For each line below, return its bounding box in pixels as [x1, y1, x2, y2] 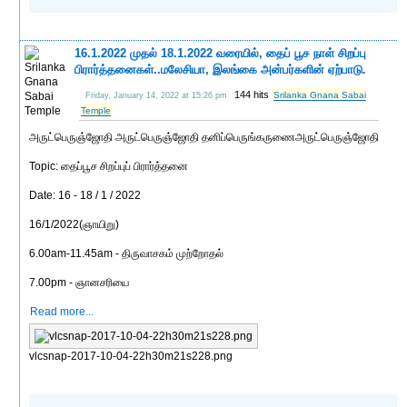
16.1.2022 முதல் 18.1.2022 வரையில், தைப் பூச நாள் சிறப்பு [74, 45, 367, 60]
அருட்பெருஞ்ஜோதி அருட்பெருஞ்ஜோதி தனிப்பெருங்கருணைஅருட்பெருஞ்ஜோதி [29, 130, 380, 144]
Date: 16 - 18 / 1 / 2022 [29, 188, 142, 202]
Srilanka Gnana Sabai [273, 89, 367, 100]
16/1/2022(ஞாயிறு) [29, 217, 120, 231]
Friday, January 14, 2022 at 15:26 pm [85, 90, 228, 100]
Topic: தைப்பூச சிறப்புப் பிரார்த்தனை [29, 159, 189, 173]
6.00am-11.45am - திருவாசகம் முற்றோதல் [29, 246, 224, 260]
